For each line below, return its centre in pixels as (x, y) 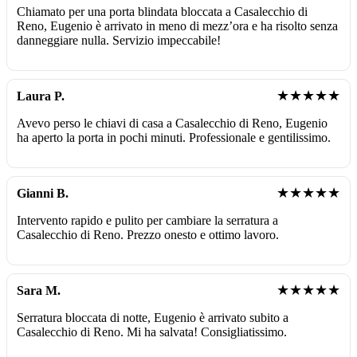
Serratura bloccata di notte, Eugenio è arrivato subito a (153, 317)
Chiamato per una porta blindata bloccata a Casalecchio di (162, 11)
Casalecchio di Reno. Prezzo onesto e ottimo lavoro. (148, 234)
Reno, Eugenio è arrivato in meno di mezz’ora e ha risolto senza (177, 25)
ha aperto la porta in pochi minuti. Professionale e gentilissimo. (174, 137)
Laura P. (41, 96)
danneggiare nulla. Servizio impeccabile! (119, 40)
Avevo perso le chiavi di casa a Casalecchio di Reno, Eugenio (172, 123)
